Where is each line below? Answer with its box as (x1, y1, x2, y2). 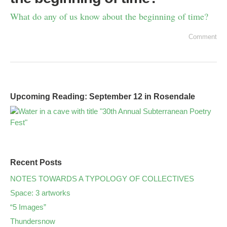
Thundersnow (10, 217, 55, 225)
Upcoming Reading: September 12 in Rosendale (10, 92, 195, 101)
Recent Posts (10, 158, 62, 167)
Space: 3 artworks (10, 188, 70, 197)
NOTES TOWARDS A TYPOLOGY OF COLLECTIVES (10, 174, 194, 183)
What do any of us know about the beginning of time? (10, 10, 208, 22)
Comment (188, 33, 217, 41)
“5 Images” (10, 203, 46, 211)
